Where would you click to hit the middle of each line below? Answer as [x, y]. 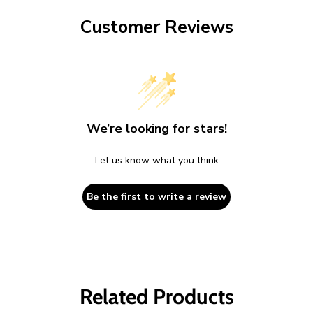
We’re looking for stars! [156, 128]
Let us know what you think [156, 160]
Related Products [156, 296]
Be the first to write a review [156, 196]
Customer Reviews [156, 28]
